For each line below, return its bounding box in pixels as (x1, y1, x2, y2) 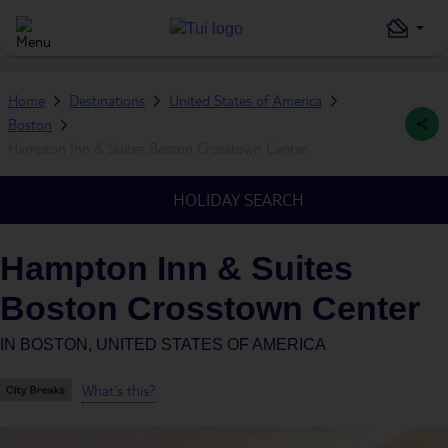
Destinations (69, 91, 145, 109)
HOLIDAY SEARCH (172, 189, 304, 210)
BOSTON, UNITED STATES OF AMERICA (20, 336, 327, 353)
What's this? (81, 380, 156, 399)
